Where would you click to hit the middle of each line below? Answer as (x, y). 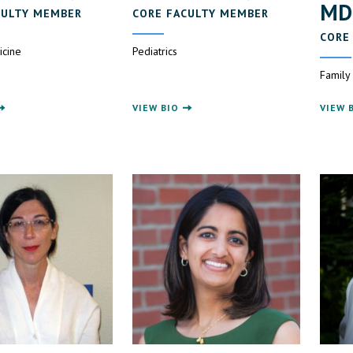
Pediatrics (155, 51)
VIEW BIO (156, 107)
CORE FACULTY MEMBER (201, 13)
